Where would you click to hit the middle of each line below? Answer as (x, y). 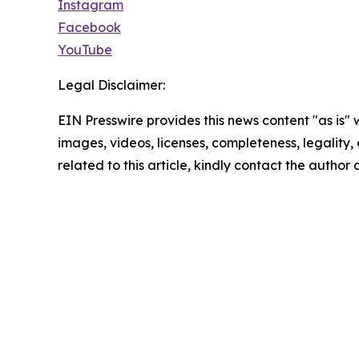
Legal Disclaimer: (111, 85)
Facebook (89, 28)
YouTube (85, 50)
